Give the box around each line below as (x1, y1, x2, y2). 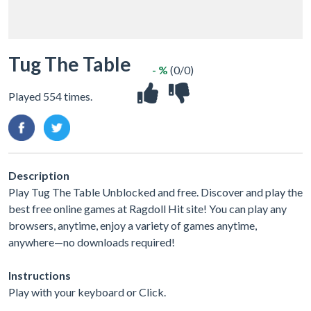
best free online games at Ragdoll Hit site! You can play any (8, 202, 287, 215)
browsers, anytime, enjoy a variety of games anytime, (8, 219, 257, 232)
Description (8, 169, 69, 182)
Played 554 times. (8, 90, 92, 103)
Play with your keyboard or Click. (8, 285, 166, 299)
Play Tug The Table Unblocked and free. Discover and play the (8, 185, 303, 199)
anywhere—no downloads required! (8, 235, 175, 249)
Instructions (8, 269, 71, 282)
